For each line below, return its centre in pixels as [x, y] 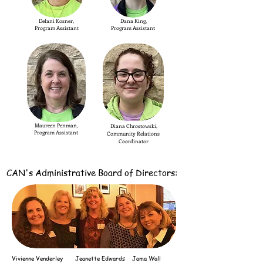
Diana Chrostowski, [133, 126]
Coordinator [133, 141]
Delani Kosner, [56, 21]
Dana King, [133, 21]
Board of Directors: [138, 173]
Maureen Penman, [56, 125]
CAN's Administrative [52, 173]
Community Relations [133, 133]
